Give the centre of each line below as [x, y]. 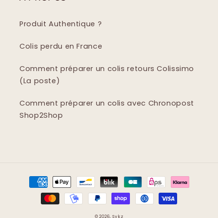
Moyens [33, 177]
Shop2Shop [41, 116]
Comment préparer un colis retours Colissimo [107, 69]
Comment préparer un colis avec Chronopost [107, 103]
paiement [37, 203]
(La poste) [40, 81]
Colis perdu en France [61, 46]
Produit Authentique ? [61, 24]
